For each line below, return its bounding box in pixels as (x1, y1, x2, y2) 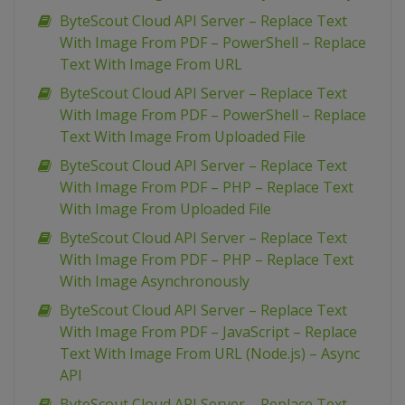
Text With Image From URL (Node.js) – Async (60, 344, 360, 363)
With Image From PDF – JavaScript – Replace (60, 322, 357, 342)
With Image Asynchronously (60, 271, 250, 291)
